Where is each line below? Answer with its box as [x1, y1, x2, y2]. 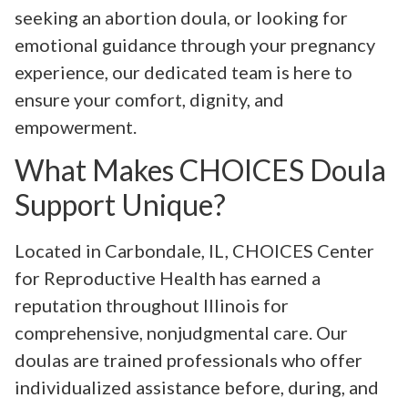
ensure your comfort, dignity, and [15, 87, 284, 110]
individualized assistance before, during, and [15, 376, 379, 399]
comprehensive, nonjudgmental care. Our [15, 321, 348, 344]
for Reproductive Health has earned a [15, 267, 321, 290]
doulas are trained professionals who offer [15, 349, 362, 372]
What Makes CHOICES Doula [15, 152, 386, 189]
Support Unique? [15, 187, 226, 223]
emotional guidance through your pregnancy [15, 33, 375, 56]
